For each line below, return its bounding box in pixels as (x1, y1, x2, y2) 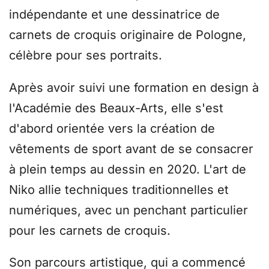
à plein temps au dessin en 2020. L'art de (9, 162, 246, 177)
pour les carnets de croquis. (9, 223, 174, 238)
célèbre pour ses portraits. (9, 48, 166, 63)
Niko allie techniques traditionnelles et (9, 182, 229, 197)
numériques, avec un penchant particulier (9, 202, 248, 217)
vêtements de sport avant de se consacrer (9, 141, 253, 156)
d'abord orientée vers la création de (9, 121, 215, 136)
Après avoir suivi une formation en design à (9, 80, 259, 95)
